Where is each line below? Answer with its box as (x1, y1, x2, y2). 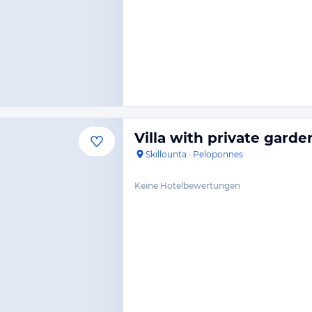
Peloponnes (193, 149, 243, 159)
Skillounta (146, 149, 187, 159)
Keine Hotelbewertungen (134, 180, 240, 191)
